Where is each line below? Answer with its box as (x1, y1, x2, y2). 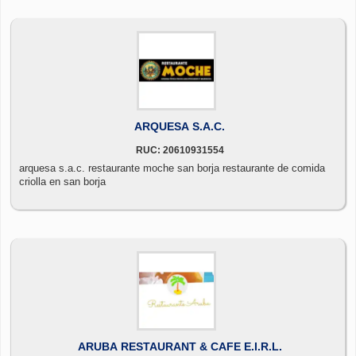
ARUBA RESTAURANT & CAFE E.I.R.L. (77, 339, 282, 353)
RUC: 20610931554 (135, 144, 224, 156)
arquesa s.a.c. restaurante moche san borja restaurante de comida (19, 161, 325, 174)
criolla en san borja (19, 175, 106, 188)
